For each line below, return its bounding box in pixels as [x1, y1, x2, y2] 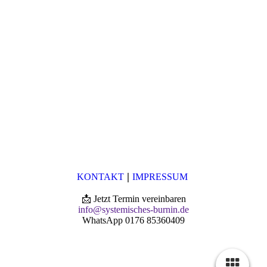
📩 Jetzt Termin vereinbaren [81, 194, 186, 204]
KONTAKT [77, 172, 124, 182]
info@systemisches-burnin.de [78, 204, 189, 215]
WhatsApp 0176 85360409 [82, 215, 185, 226]
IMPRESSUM [132, 172, 188, 182]
